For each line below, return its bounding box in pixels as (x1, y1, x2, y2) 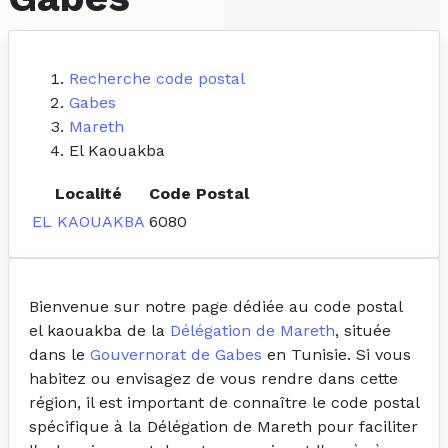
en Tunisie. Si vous (262, 345, 411, 365)
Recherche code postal (69, 69, 245, 89)
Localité (55, 184, 122, 204)
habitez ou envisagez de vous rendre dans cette (29, 369, 398, 389)
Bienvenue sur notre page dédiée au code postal (29, 297, 402, 317)
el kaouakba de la (29, 321, 170, 341)
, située (335, 321, 391, 341)
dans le (29, 345, 90, 365)
